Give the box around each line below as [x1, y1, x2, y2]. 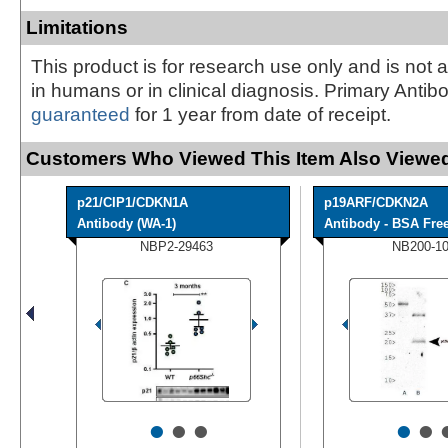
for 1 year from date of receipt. [130, 103, 391, 125]
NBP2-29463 [140, 238, 213, 254]
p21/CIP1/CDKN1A [77, 194, 188, 210]
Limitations [26, 16, 128, 38]
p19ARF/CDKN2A [324, 194, 428, 210]
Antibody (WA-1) [77, 215, 176, 231]
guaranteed [31, 103, 130, 125]
